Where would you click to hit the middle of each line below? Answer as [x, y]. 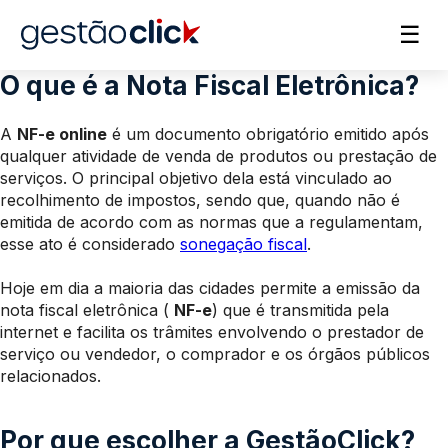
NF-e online [62, 134]
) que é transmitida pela [300, 310]
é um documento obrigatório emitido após [268, 134]
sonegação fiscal [243, 244]
